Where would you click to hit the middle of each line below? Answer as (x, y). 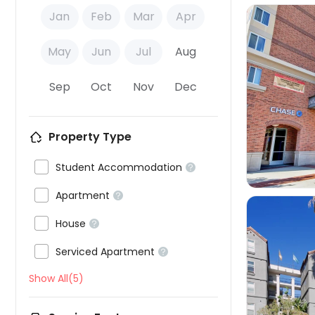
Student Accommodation (119, 167)
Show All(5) (56, 278)
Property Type (90, 137)
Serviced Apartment (105, 252)
